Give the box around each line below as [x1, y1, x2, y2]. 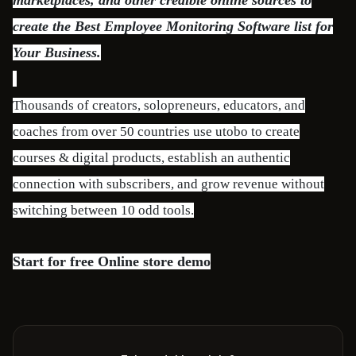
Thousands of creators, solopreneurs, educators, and [13, 98, 305, 113]
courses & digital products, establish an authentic [13, 150, 290, 165]
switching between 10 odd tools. [13, 203, 194, 218]
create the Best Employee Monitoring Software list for [13, 18, 333, 34]
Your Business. [13, 44, 101, 60]
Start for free [13, 253, 94, 269]
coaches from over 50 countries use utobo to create [13, 124, 300, 139]
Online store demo [98, 253, 211, 269]
